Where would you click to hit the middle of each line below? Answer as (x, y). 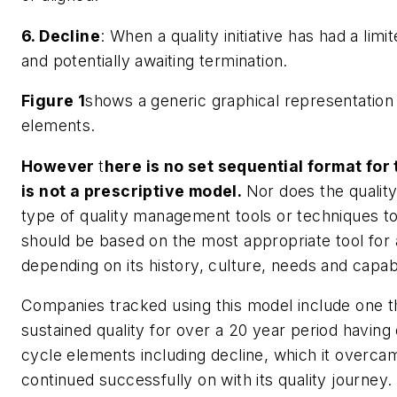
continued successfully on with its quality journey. (207, 380)
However (60, 166)
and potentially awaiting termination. (155, 60)
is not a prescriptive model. (134, 191)
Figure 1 (54, 101)
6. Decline (61, 35)
